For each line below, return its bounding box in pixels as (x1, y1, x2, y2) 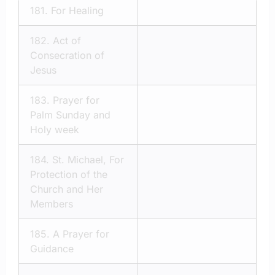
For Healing (51, 4, 104, 17)
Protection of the (30, 168, 107, 180)
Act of (53, 34, 81, 47)
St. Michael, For (52, 153, 124, 166)
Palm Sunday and (30, 108, 110, 121)
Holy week (30, 123, 79, 136)
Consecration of (30, 48, 104, 61)
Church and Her (30, 182, 103, 195)
